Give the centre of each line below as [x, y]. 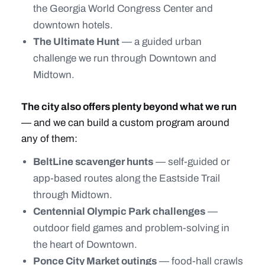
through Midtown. [73, 195]
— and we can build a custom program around [125, 123]
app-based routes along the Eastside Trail [127, 178]
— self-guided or [192, 162]
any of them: [49, 139]
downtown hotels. [73, 25]
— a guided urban [161, 42]
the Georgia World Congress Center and [123, 9]
